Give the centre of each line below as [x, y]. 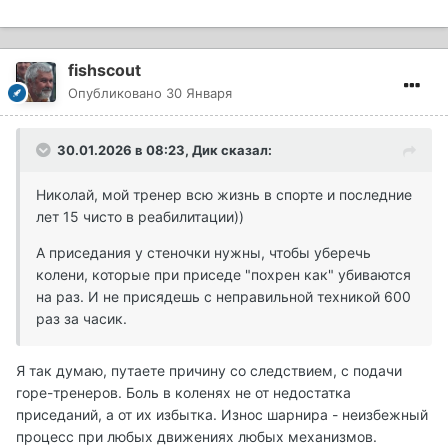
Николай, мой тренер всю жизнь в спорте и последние [224, 194]
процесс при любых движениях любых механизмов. [198, 436]
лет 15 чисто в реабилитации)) [140, 216]
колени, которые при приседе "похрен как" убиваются [223, 274]
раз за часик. [83, 318]
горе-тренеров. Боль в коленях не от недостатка [183, 392]
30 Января [199, 92]
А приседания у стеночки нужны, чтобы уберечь [203, 252]
